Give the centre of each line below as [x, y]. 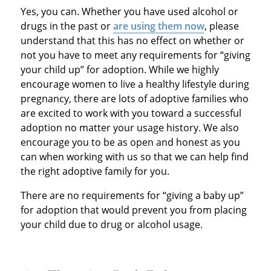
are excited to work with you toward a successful [131, 113]
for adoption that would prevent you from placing [133, 210]
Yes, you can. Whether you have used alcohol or [129, 11]
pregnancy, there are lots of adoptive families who [134, 98]
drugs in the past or [67, 26]
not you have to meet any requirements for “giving [135, 55]
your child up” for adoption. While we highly [119, 69]
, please [221, 26]
